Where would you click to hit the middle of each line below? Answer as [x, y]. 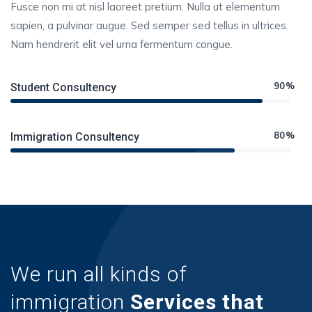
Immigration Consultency [75, 136]
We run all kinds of [99, 274]
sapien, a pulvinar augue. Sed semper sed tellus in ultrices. [149, 25]
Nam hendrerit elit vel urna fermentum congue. [122, 44]
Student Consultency [63, 87]
